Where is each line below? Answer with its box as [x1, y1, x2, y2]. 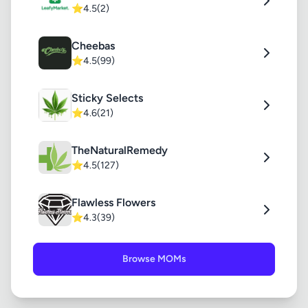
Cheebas [71, 39, 115, 52]
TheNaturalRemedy [71, 144, 168, 157]
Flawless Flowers [71, 196, 155, 209]
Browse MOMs [122, 253, 186, 265]
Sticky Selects [71, 91, 143, 104]
